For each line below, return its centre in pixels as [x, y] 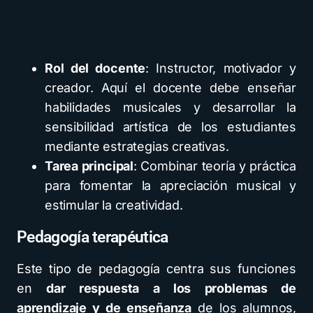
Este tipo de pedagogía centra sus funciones [156, 269]
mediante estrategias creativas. [137, 146]
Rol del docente [95, 68]
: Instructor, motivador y [221, 68]
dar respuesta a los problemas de [171, 288]
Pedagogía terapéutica [93, 237]
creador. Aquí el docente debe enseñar [170, 88]
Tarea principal [89, 166]
